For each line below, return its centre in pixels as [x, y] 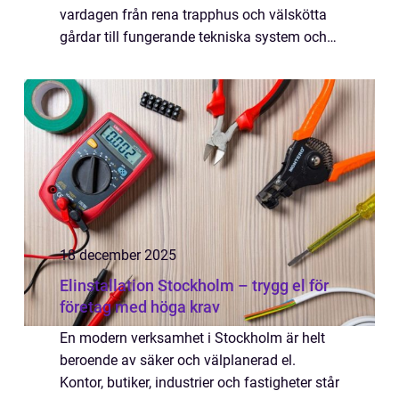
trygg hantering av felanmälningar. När [181, 59]
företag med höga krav [140, 307]
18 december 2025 [118, 255]
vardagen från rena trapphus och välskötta [193, 15]
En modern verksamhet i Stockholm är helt [192, 338]
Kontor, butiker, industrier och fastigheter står [199, 383]
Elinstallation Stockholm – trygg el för [194, 285]
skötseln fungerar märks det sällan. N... [182, 81]
